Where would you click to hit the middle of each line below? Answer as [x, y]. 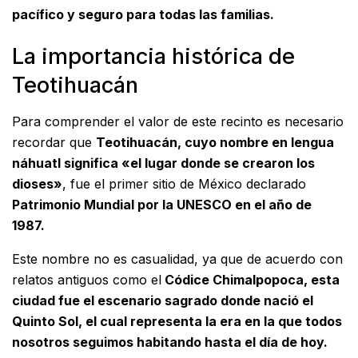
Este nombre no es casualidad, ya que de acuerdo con [177, 259]
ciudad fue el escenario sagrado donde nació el [163, 300]
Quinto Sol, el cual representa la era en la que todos [177, 321]
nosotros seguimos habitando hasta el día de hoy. [170, 342]
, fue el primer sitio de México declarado [184, 184]
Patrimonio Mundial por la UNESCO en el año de [162, 205]
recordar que [54, 142]
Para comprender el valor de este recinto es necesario [178, 121]
